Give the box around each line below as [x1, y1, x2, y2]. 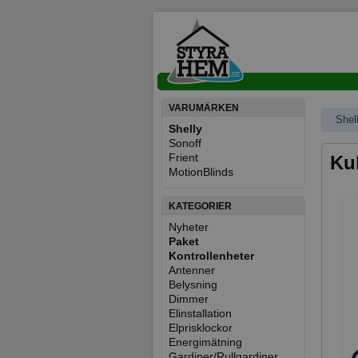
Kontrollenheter [169, 249, 254, 262]
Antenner [169, 264, 215, 276]
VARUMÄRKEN [169, 102, 239, 113]
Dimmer [169, 292, 209, 305]
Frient [169, 151, 198, 164]
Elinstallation [169, 307, 232, 320]
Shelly [169, 122, 202, 135]
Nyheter [169, 221, 209, 233]
